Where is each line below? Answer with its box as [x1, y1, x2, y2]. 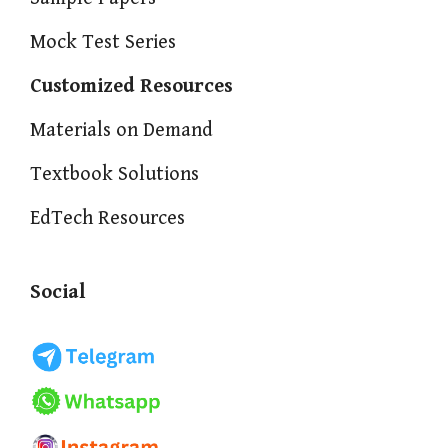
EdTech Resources [30, 206, 185, 230]
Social [30, 280, 85, 304]
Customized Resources [30, 74, 233, 98]
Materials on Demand [30, 118, 213, 142]
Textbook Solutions [30, 162, 199, 186]
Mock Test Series [30, 30, 176, 54]
